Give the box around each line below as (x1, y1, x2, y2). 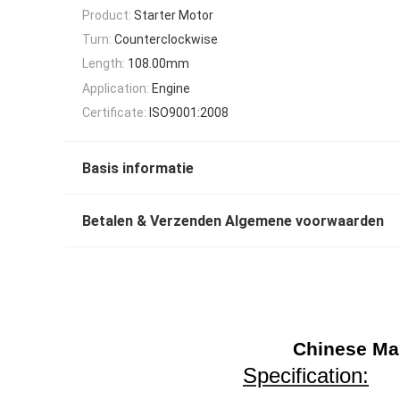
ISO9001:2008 (149, 105, 229, 121)
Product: (82, 7, 131, 22)
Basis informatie (82, 160, 194, 178)
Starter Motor (134, 7, 213, 22)
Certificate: (82, 105, 146, 121)
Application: (82, 80, 149, 96)
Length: (82, 56, 125, 71)
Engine (152, 80, 190, 96)
